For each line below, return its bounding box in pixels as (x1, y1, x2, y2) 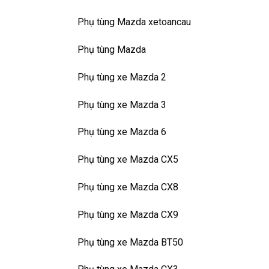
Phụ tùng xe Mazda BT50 (77, 236, 183, 248)
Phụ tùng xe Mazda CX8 (77, 181, 178, 193)
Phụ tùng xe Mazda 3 (77, 98, 166, 110)
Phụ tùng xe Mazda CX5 (77, 154, 178, 166)
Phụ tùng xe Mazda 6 (77, 126, 166, 138)
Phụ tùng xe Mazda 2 (77, 71, 166, 83)
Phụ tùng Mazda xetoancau (77, 16, 191, 28)
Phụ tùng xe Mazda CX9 (77, 208, 178, 220)
